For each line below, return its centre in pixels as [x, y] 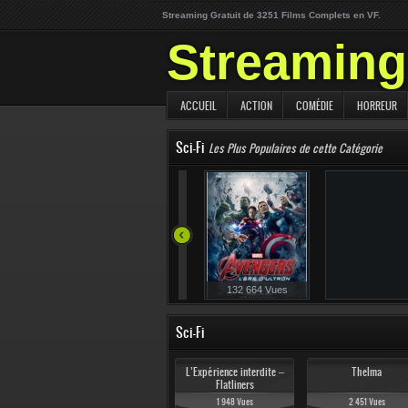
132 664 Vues [257, 290]
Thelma [367, 372]
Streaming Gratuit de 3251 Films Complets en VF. [271, 15]
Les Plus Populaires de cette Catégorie [296, 148]
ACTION [256, 106]
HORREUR [377, 106]
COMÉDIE [315, 106]
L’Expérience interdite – [235, 372]
